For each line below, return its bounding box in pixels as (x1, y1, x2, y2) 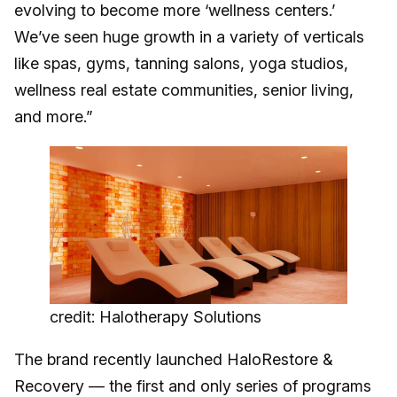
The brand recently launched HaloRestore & (14, 349, 333, 369)
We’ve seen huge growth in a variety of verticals (14, 27, 364, 46)
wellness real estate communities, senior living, (14, 81, 354, 99)
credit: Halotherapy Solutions (50, 307, 261, 326)
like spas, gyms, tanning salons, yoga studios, (14, 54, 348, 73)
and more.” (14, 107, 93, 126)
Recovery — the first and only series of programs (14, 376, 371, 395)
